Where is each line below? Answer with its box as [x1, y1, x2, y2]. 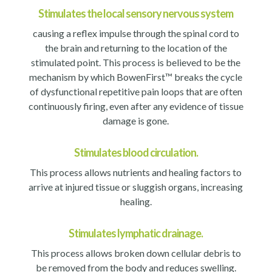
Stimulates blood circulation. [73, 145, 198, 159]
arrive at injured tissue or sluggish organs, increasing [29, 180, 243, 192]
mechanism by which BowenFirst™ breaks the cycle [29, 70, 243, 83]
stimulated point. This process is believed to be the [31, 56, 241, 68]
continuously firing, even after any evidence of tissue [28, 100, 243, 112]
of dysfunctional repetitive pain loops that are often [29, 85, 242, 97]
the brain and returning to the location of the [44, 41, 227, 53]
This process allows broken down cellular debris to [30, 246, 241, 259]
